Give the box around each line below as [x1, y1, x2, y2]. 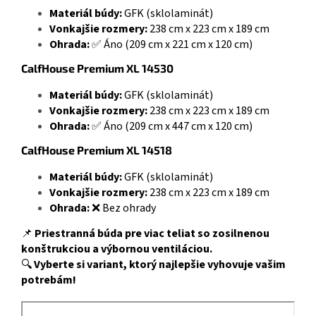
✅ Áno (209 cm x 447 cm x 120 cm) [90, 119, 253, 135]
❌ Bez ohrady [90, 200, 156, 217]
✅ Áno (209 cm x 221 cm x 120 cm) [90, 37, 253, 53]
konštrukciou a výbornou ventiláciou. [21, 241, 212, 257]
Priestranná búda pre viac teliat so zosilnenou [35, 226, 269, 242]
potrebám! [21, 272, 76, 288]
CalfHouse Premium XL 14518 [21, 143, 172, 157]
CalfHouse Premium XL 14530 [21, 61, 174, 75]
